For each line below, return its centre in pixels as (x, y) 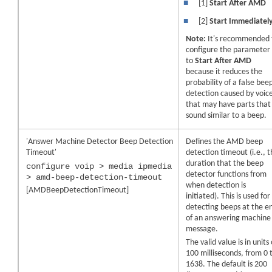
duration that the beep (225, 163)
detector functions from (226, 174)
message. (202, 229)
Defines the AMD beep (225, 141)
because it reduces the (224, 72)
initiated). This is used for (228, 196)
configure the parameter (228, 50)
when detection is (216, 185)
